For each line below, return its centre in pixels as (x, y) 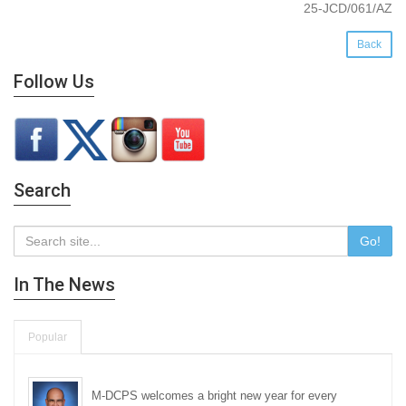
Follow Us (54, 82)
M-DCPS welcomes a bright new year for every (214, 396)
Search (42, 191)
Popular (48, 337)
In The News (64, 285)
